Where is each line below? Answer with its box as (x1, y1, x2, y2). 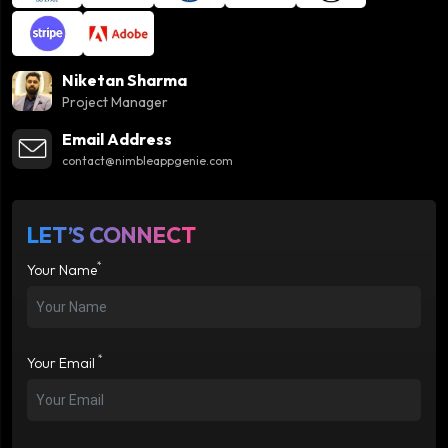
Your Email (27, 353, 98, 372)
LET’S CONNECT (27, 220, 196, 249)
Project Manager (62, 92, 168, 111)
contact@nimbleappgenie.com (62, 152, 233, 168)
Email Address (62, 128, 172, 149)
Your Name (27, 260, 97, 279)
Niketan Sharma (62, 69, 187, 90)
